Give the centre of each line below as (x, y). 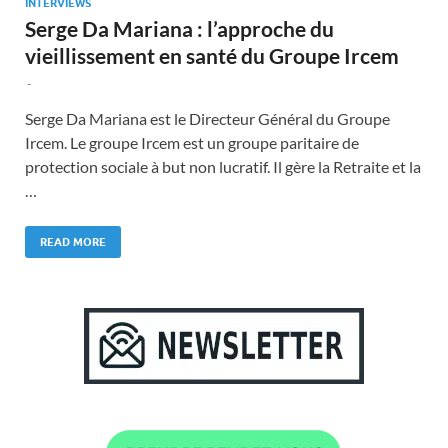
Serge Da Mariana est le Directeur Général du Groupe (207, 118)
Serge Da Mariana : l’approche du (179, 28)
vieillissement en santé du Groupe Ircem (212, 55)
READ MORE (73, 241)
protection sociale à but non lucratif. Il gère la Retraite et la (223, 166)
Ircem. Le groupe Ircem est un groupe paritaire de (192, 142)
